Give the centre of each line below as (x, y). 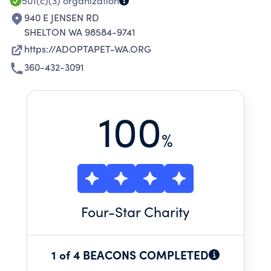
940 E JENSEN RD (62, 17)
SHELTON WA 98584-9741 (80, 32)
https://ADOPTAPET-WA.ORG (88, 49)
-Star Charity (149, 211)
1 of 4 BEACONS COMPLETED (130, 254)
